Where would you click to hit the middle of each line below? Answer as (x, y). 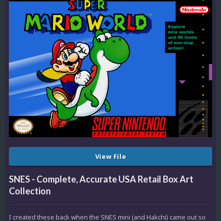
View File (110, 156)
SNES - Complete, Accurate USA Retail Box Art (101, 179)
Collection (30, 191)
